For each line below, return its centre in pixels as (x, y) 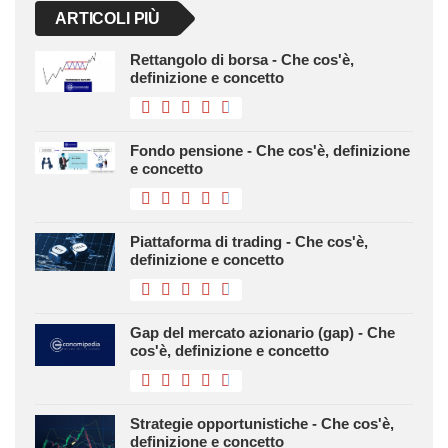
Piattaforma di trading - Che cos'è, (249, 242)
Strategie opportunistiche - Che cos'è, (262, 424)
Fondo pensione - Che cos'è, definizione (270, 151)
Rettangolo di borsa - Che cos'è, (242, 60)
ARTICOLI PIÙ (108, 19)
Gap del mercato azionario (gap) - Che (262, 333)
